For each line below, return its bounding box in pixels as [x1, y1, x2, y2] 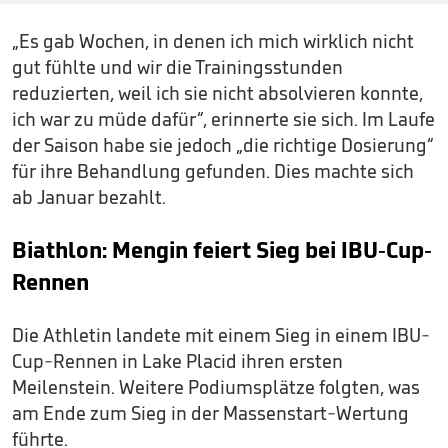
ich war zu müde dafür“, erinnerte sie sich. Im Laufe [12, 107, 435, 131]
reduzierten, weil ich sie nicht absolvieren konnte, [12, 81, 423, 105]
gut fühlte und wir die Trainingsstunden [12, 55, 343, 79]
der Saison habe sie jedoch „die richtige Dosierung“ [12, 133, 434, 157]
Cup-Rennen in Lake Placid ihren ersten [12, 349, 343, 373]
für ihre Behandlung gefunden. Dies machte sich [12, 159, 414, 183]
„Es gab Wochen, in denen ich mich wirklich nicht [12, 29, 414, 53]
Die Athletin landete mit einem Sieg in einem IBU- [12, 323, 430, 347]
